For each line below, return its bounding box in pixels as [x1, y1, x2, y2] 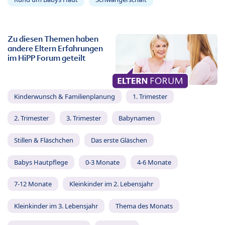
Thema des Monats [115, 201, 173, 210]
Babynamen [118, 114, 155, 123]
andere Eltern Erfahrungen [8, 43, 103, 54]
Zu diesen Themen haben [8, 34, 98, 45]
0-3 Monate [85, 157, 120, 167]
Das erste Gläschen [90, 135, 147, 145]
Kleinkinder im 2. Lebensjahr [69, 179, 153, 189]
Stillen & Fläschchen [14, 135, 73, 145]
